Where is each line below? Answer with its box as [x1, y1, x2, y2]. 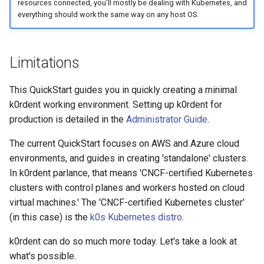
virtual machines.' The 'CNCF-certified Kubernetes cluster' [9, 196, 245, 208]
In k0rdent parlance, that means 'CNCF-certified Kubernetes [9, 167, 253, 179]
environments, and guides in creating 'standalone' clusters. [9, 152, 248, 164]
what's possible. [9, 250, 76, 262]
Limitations [9, 54, 80, 71]
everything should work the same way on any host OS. [17, 10, 199, 19]
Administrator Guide [126, 113, 207, 125]
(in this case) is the [9, 211, 90, 223]
